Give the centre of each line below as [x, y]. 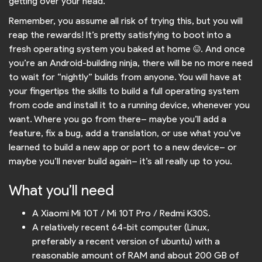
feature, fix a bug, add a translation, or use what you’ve [125, 133]
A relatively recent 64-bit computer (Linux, [121, 227]
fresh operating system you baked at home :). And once [127, 49]
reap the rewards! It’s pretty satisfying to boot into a [120, 35]
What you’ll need [61, 190]
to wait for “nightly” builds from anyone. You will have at [125, 77]
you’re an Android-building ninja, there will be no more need [131, 63]
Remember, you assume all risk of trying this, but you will [126, 21]
